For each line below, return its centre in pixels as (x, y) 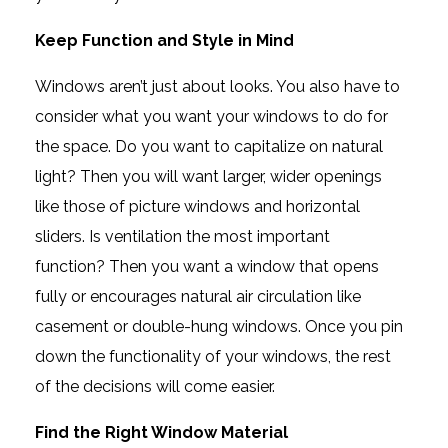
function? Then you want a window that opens (207, 266)
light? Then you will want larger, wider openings (208, 176)
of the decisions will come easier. (155, 386)
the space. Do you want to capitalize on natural (209, 146)
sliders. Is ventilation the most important (182, 236)
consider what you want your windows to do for (211, 116)
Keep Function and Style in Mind (164, 40)
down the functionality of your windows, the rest (213, 356)
